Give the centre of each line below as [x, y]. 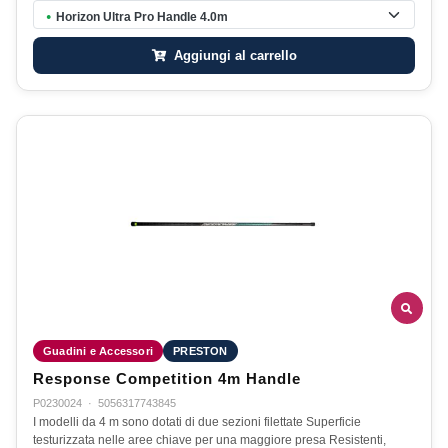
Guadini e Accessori [98, 351]
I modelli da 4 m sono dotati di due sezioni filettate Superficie [197, 422]
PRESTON [200, 351]
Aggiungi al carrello [233, 55]
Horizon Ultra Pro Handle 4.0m [142, 16]
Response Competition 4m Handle [167, 379]
